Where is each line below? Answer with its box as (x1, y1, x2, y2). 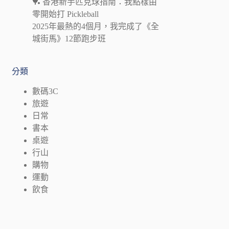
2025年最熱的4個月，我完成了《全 (32, 21, 159, 31)
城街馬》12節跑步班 (32, 34, 106, 43)
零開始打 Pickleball (32, 9, 99, 18)
